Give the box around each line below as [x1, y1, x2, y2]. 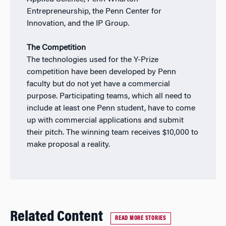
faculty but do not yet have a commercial [26, 80, 170, 89]
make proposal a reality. [26, 141, 110, 149]
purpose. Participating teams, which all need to [26, 92, 191, 101]
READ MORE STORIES [115, 215, 166, 222]
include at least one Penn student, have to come [26, 104, 195, 113]
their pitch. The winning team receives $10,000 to [26, 129, 198, 137]
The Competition [26, 44, 86, 52]
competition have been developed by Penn [26, 68, 176, 77]
